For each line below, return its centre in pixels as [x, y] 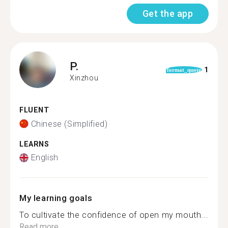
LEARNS [34, 144]
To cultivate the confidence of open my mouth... [114, 215]
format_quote [184, 70]
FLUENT [34, 110]
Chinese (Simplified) [69, 124]
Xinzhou [84, 78]
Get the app [167, 13]
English [45, 158]
